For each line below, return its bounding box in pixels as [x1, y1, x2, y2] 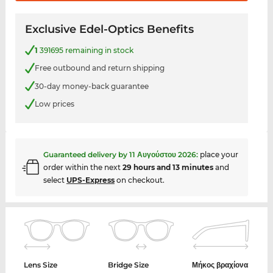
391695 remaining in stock [37, 45, 133, 55]
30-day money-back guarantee [34, 81, 149, 91]
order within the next [43, 162, 122, 172]
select [43, 175, 66, 185]
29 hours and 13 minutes [122, 162, 213, 172]
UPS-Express [66, 175, 115, 185]
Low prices [34, 99, 74, 109]
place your [199, 149, 238, 159]
